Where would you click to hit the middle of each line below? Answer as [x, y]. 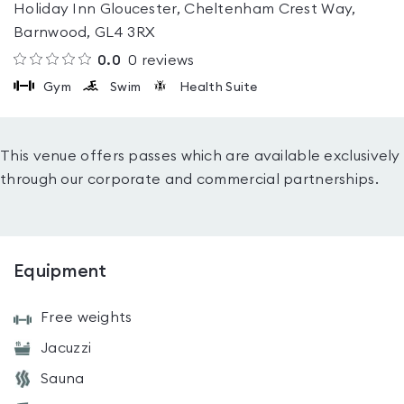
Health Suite [219, 87]
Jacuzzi [66, 348]
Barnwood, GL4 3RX [85, 32]
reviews [166, 60]
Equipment [60, 271]
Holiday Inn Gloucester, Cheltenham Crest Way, [185, 9]
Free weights [87, 317]
